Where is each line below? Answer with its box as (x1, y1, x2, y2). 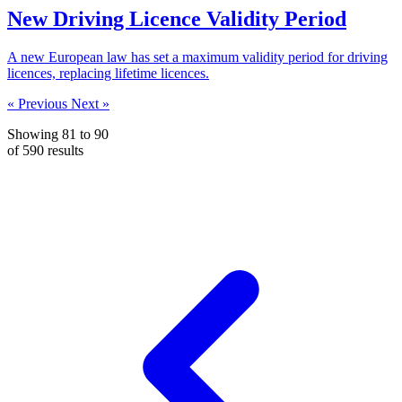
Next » (71, 96, 109, 112)
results (44, 143, 83, 159)
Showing (7, 127, 62, 143)
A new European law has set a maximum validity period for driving (7, 49, 388, 66)
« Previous (7, 96, 71, 112)
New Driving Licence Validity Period (7, 7, 346, 31)
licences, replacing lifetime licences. (7, 66, 209, 82)
